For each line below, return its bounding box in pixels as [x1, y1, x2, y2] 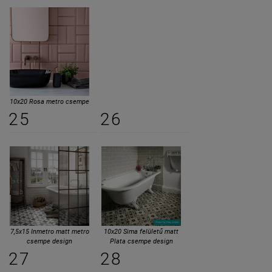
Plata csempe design [109, 237, 173, 245]
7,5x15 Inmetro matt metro [10, 227, 89, 236]
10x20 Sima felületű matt [104, 227, 178, 236]
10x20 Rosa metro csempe [10, 97, 89, 106]
